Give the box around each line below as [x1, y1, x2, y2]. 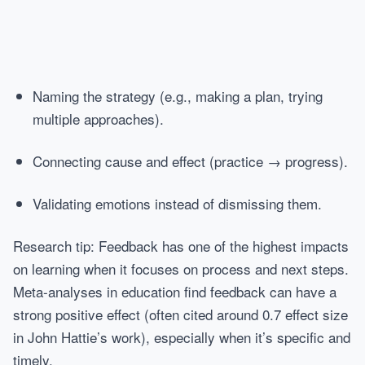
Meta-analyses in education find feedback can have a [13, 281, 336, 301]
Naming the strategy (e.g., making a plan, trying [33, 86, 323, 106]
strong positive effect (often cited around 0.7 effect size [13, 304, 348, 324]
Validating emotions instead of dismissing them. [33, 193, 322, 213]
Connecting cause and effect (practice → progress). [33, 151, 348, 171]
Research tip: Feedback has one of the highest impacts [13, 235, 349, 256]
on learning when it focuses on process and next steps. [13, 258, 349, 279]
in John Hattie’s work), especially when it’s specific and [13, 327, 350, 347]
